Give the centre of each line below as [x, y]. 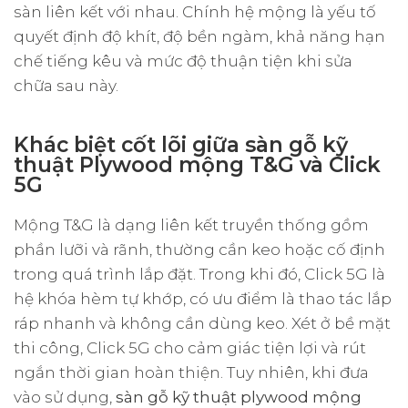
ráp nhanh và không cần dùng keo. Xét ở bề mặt [202, 323]
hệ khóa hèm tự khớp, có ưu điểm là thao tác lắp [203, 298]
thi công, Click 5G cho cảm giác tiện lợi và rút [190, 347]
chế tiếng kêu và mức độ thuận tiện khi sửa [183, 61]
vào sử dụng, [65, 397]
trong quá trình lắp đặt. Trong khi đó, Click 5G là [199, 274]
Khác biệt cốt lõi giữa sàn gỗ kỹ [181, 144]
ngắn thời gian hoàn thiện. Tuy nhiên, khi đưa [191, 372]
